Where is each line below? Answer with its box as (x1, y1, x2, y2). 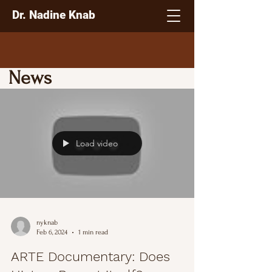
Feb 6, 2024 (36, 228, 67, 236)
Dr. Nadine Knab (12, 8, 95, 22)
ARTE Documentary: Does (11, 249, 170, 264)
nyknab (36, 219, 58, 226)
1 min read (78, 228, 108, 236)
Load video (76, 138, 118, 149)
